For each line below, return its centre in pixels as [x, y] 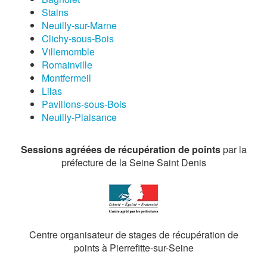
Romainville [67, 65]
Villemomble [68, 52]
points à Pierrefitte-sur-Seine [133, 248]
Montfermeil [66, 78]
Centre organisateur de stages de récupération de [133, 235]
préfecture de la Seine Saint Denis [133, 162]
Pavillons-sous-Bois [84, 104]
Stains [55, 12]
